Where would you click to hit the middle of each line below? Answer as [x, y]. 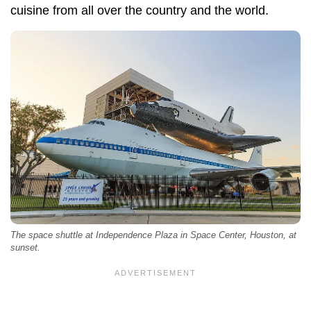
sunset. [25, 248]
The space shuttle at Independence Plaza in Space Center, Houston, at [153, 236]
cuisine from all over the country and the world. [141, 11]
